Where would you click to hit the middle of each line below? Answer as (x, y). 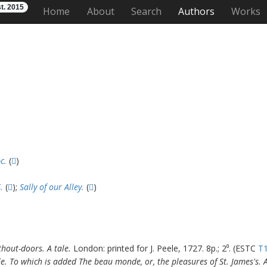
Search (146, 11)
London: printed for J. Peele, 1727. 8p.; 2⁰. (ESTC (166, 248)
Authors (197, 11)
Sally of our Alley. (52, 187)
